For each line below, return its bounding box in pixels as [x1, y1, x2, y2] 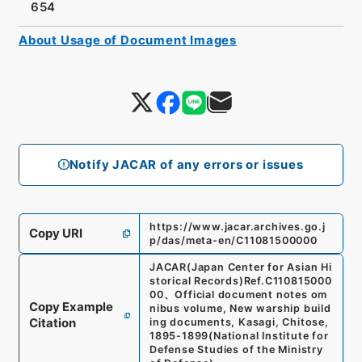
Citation [28, 316, 76, 331]
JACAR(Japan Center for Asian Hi [149, 261, 332, 274]
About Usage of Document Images [18, 32, 238, 48]
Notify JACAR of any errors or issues [69, 157, 304, 172]
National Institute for [213, 330, 329, 343]
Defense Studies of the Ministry [149, 343, 323, 356]
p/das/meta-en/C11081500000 [149, 234, 318, 247]
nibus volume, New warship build [149, 302, 331, 315]
